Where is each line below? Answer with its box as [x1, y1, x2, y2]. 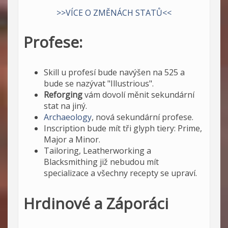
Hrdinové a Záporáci [23, 192, 168, 214]
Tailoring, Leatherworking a [44, 145, 151, 156]
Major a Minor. [44, 133, 100, 145]
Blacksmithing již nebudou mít [44, 156, 159, 167]
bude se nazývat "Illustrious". [44, 77, 154, 89]
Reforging [44, 89, 82, 100]
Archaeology [44, 111, 92, 123]
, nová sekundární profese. [92, 111, 193, 123]
